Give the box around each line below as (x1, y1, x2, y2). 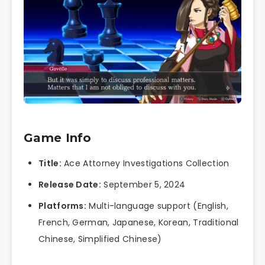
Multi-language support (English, (86, 200, 228, 212)
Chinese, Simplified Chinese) (38, 233, 162, 245)
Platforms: (38, 200, 86, 212)
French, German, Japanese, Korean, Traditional (38, 216, 239, 229)
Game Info (24, 130, 92, 145)
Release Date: (38, 179, 101, 191)
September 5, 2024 (101, 179, 186, 191)
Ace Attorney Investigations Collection (61, 157, 230, 170)
